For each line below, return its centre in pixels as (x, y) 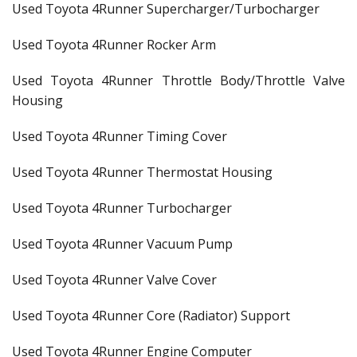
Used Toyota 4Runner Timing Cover (120, 136)
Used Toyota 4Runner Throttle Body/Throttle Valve (178, 80)
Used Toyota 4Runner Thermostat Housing (142, 172)
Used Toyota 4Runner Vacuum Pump (122, 244)
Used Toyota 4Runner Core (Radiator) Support (151, 316)
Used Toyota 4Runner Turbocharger (122, 208)
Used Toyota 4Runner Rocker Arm (114, 45)
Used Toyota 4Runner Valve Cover (114, 280)
